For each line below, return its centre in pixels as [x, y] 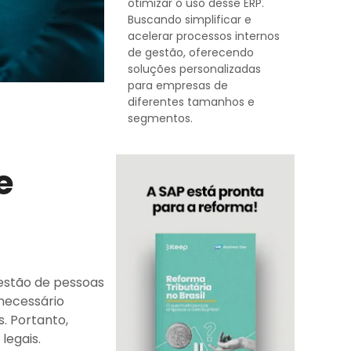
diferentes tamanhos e [191, 102]
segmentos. [162, 118]
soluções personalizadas [194, 69]
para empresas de [178, 85]
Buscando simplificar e [190, 20]
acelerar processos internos [204, 36]
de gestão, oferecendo [191, 52]
